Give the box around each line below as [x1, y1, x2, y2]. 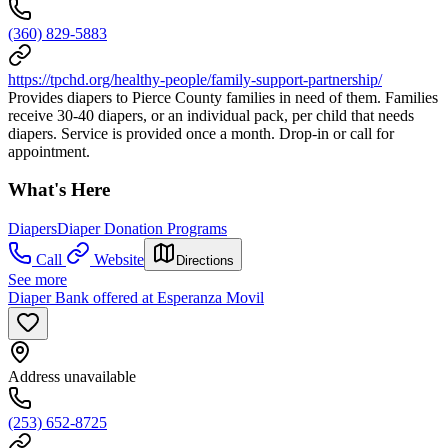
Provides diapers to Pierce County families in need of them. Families [8, 88, 438, 106]
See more [8, 271, 67, 289]
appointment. [8, 142, 90, 160]
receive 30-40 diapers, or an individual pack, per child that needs [8, 106, 414, 124]
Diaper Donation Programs [57, 220, 227, 238]
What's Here [8, 179, 110, 201]
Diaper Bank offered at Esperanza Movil [8, 289, 264, 307]
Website [94, 251, 144, 269]
